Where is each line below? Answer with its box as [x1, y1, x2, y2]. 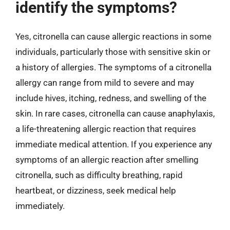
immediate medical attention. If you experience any [15, 139, 212, 149]
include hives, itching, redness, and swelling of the [15, 92, 206, 103]
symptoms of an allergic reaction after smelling [15, 154, 199, 165]
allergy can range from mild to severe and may [15, 77, 194, 88]
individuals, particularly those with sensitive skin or [15, 46, 210, 57]
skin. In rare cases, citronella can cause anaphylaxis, [15, 108, 215, 119]
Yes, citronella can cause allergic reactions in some [15, 31, 212, 42]
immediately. [15, 200, 65, 211]
